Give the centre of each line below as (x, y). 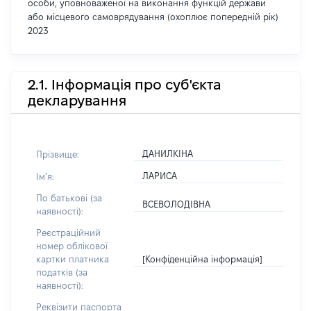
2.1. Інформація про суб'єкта (125, 84)
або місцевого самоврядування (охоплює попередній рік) (153, 17)
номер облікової (72, 246)
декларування (77, 100)
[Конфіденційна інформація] (203, 259)
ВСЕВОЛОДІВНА (177, 204)
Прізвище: (58, 154)
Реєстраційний (68, 233)
